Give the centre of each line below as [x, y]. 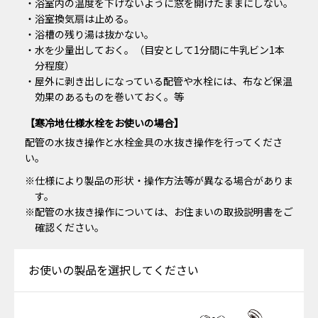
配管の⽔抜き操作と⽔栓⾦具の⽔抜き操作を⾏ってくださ [154, 142]
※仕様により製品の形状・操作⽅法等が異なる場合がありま [159, 180]
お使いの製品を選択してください [114, 269]
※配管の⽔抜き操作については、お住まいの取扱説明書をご [159, 211]
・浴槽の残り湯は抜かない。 [89, 34]
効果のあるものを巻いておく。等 [109, 96]
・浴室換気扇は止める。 [79, 18]
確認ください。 [70, 227]
